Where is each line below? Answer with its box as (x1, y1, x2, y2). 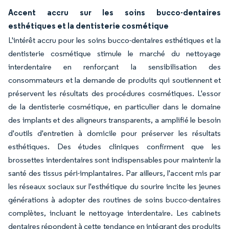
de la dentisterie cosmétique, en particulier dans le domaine (8, 102, 221, 111)
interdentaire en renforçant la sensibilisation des (8, 62, 221, 72)
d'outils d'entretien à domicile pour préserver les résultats (8, 128, 221, 138)
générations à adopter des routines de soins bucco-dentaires (8, 195, 221, 204)
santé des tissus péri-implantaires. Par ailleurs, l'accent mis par (8, 168, 221, 178)
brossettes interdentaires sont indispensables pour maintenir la (8, 155, 221, 165)
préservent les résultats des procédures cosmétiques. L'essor (8, 88, 221, 98)
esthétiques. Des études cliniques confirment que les (8, 142, 221, 151)
